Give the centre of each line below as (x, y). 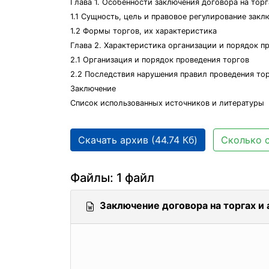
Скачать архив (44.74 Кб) (138, 140)
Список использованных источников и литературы (167, 103)
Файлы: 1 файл (112, 178)
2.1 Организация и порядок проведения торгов (160, 60)
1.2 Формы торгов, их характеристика (144, 31)
